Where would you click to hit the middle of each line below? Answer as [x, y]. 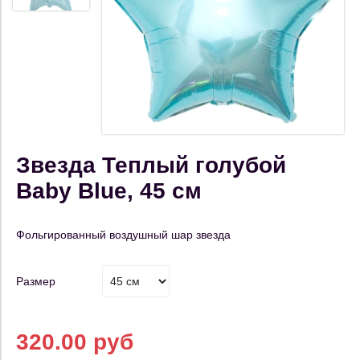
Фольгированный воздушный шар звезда [123, 235]
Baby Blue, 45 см [109, 191]
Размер [36, 281]
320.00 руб [75, 342]
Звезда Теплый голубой [151, 165]
